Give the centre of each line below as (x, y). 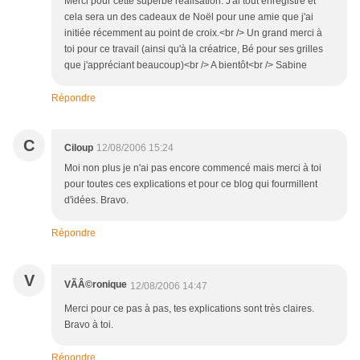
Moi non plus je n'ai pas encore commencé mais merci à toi (193, 168)
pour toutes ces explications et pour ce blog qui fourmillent (191, 184)
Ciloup (79, 148)
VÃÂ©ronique (96, 285)
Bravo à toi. (89, 325)
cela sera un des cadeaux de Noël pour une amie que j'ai (189, 17)
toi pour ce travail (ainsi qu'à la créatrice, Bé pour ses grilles (194, 49)
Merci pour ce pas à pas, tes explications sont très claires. (189, 309)
